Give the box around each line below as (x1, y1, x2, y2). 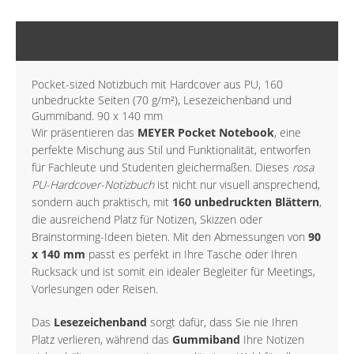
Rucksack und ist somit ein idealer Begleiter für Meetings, (32, 264, 315, 280)
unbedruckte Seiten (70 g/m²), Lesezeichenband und (32, 92, 292, 108)
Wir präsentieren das (32, 125, 137, 141)
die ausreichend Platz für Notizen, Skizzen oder (32, 212, 262, 228)
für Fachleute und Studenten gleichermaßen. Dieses (32, 160, 292, 175)
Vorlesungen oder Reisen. (32, 281, 158, 297)
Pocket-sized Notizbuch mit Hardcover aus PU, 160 (32, 77, 283, 92)
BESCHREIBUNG (55, 32, 150, 51)
